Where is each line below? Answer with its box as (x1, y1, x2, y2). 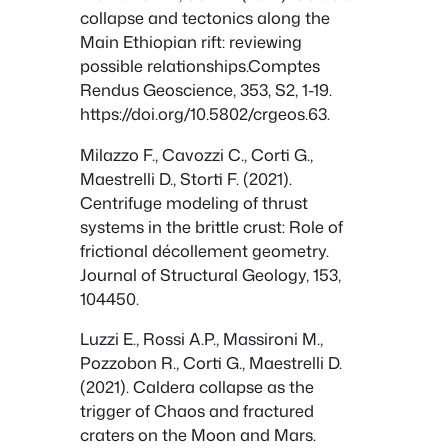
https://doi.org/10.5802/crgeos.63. (80, 102, 330, 126)
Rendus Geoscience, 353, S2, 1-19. (80, 78, 332, 102)
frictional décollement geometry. (80, 238, 329, 262)
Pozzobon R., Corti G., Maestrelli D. (80, 351, 342, 375)
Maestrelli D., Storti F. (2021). (80, 166, 292, 190)
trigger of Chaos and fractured (80, 399, 314, 423)
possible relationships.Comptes (80, 54, 320, 78)
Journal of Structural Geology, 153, (80, 262, 341, 286)
